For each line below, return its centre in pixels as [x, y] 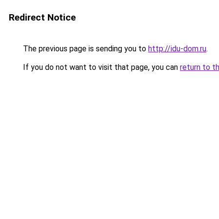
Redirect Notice [42, 17]
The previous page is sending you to [85, 49]
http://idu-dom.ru [177, 49]
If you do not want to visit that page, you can [100, 67]
